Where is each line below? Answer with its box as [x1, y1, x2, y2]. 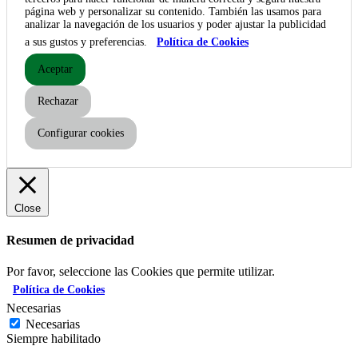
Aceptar [38, 62, 73, 75]
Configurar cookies [38, 126, 124, 139]
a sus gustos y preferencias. [25, 35, 150, 48]
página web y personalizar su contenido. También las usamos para [25, 5, 321, 18]
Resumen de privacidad [6, 233, 134, 248]
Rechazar [38, 94, 78, 107]
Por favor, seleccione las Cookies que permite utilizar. [6, 265, 275, 279]
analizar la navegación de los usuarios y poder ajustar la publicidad [25, 18, 326, 30]
